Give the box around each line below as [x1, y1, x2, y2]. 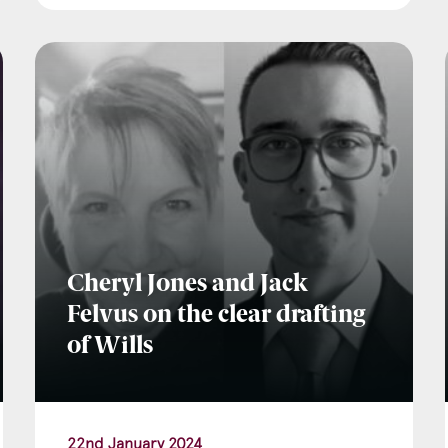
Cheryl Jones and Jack [66, 273, 308, 298]
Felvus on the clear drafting [66, 304, 365, 329]
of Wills [66, 335, 153, 360]
